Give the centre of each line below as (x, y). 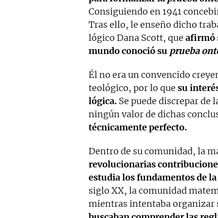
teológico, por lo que (133, 88)
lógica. (103, 101)
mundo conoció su (129, 51)
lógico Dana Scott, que (137, 38)
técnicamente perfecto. (138, 127)
